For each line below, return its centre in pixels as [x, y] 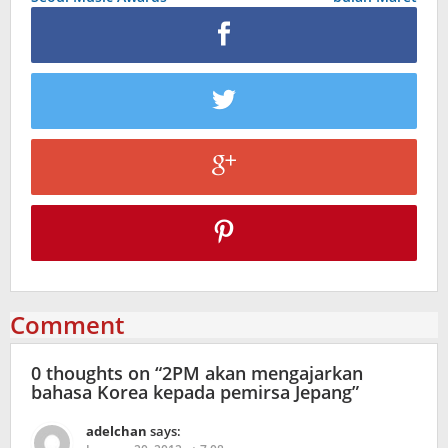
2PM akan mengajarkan [262, 373]
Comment [67, 325]
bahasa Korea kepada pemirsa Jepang [191, 392]
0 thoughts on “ [96, 373]
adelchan [116, 431]
